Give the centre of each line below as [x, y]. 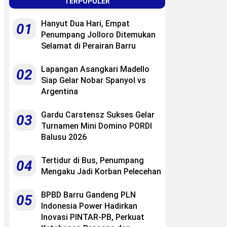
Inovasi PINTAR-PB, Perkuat [93, 217]
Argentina [60, 91]
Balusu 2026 [64, 137]
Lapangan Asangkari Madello [95, 69]
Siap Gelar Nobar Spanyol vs [93, 80]
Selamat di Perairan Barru [88, 46]
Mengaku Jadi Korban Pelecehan [101, 171]
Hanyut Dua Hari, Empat [85, 23]
